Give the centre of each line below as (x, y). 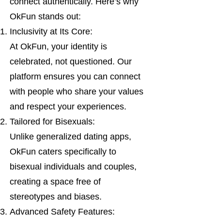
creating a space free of (55, 182)
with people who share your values (77, 92)
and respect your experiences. (68, 107)
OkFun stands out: (45, 16)
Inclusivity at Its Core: (51, 31)
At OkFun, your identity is (58, 46)
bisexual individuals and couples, (73, 167)
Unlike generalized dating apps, (70, 137)
